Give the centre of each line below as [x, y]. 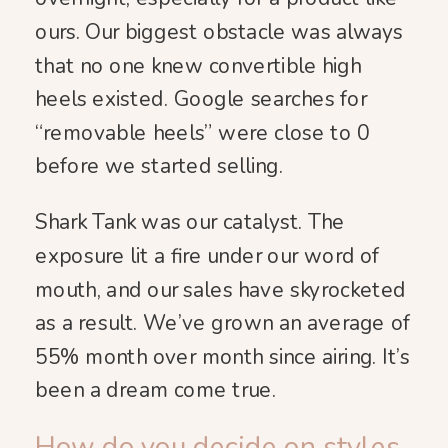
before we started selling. [159, 166]
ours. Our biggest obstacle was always [219, 32]
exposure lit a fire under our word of [207, 256]
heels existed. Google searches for [201, 99]
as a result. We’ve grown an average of [223, 323]
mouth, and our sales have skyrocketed [220, 289]
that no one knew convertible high [198, 65]
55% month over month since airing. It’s [223, 356]
